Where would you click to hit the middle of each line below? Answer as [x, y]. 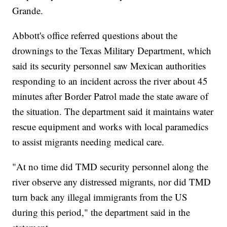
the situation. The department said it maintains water [113, 111]
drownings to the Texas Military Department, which [112, 51]
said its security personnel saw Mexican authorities [109, 66]
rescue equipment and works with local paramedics [110, 127]
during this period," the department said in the [101, 212]
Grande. [28, 11]
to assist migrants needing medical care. [88, 142]
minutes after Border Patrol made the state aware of [110, 96]
